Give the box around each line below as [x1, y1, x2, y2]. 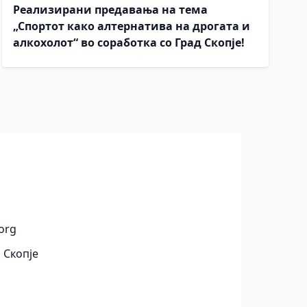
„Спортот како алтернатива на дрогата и [12, 19, 250, 34]
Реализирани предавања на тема [12, 2, 208, 17]
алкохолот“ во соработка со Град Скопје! [12, 35, 245, 50]
